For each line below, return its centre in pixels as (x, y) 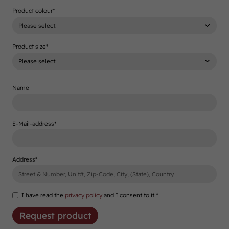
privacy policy (83, 195)
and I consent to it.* (130, 195)
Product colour (33, 10)
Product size (29, 46)
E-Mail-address (33, 123)
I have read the (43, 195)
